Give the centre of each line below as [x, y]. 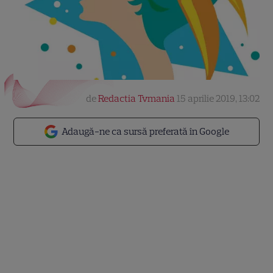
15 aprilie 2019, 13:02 [218, 98]
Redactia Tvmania [136, 98]
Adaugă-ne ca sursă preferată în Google [145, 131]
